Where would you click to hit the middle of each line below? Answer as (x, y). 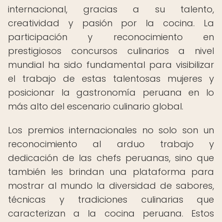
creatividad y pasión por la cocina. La (111, 23)
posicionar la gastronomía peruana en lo (111, 92)
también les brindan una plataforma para (111, 172)
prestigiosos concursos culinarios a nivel (111, 51)
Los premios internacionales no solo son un (111, 130)
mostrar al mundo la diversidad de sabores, (111, 186)
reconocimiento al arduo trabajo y (111, 144)
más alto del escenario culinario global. (96, 106)
